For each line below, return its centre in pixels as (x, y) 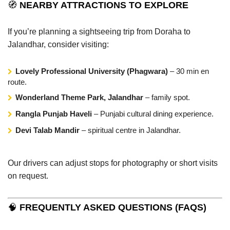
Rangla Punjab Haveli (54, 113)
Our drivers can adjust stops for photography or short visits (113, 163)
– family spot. (167, 97)
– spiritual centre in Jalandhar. (130, 130)
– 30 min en (188, 71)
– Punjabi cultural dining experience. (153, 113)
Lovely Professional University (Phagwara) (92, 71)
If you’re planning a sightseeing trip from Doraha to (99, 31)
